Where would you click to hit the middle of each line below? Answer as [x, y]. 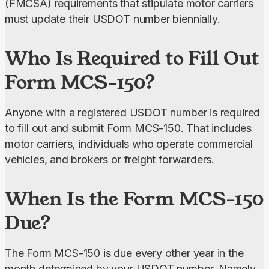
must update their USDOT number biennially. [113, 19]
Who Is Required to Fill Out [132, 58]
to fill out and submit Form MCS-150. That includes [128, 128]
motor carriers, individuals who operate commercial [129, 144]
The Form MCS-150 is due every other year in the [124, 253]
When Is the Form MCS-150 [134, 199]
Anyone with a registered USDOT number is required [133, 113]
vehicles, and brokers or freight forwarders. [110, 160]
